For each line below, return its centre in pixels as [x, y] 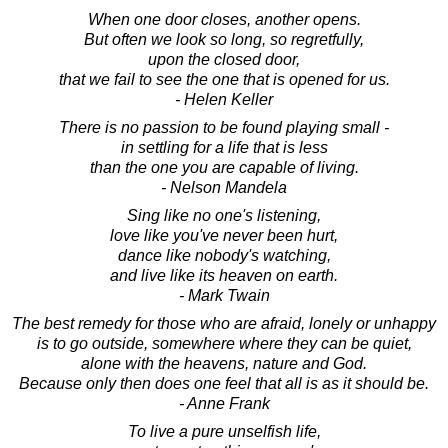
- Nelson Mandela [224, 187]
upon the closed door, [224, 59]
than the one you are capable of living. [224, 167]
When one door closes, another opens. [224, 19]
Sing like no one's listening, [224, 215]
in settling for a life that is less [224, 147]
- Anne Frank [224, 403]
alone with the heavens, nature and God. [224, 363]
